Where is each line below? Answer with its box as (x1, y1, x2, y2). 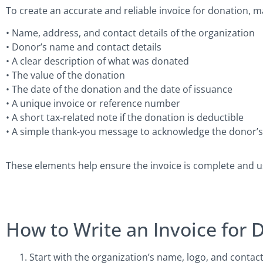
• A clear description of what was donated (6, 55, 189, 68)
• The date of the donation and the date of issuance (6, 83, 232, 96)
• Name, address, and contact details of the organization (6, 26, 255, 40)
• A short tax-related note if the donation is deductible (6, 111, 244, 124)
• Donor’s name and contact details (6, 41, 161, 54)
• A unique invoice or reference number (6, 97, 180, 110)
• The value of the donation (6, 69, 125, 82)
